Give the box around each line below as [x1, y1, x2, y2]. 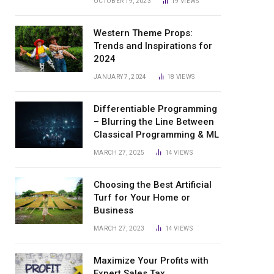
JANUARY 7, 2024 [94, 73, 147, 80]
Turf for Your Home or [94, 192, 190, 203]
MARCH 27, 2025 [94, 149, 145, 156]
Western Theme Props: [94, 28, 193, 39]
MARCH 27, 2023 [94, 225, 145, 232]
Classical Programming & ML [94, 129, 219, 140]
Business [94, 205, 133, 216]
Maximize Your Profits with [94, 255, 209, 266]
